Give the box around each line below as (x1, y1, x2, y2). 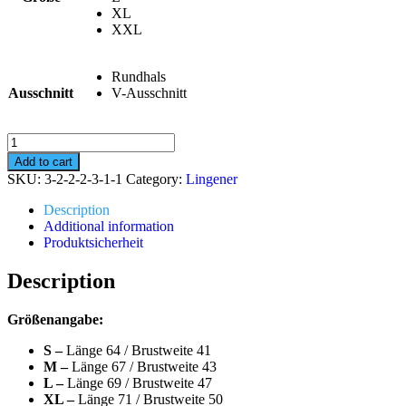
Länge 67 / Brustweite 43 (72, 358, 217, 374)
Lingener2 (6, 131, 65, 148)
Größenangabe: (7, 311, 103, 327)
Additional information (43, 217, 174, 234)
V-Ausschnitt (111, 84, 187, 101)
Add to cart (14, 154, 72, 169)
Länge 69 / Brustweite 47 (67, 374, 212, 391)
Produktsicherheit (43, 234, 143, 250)
